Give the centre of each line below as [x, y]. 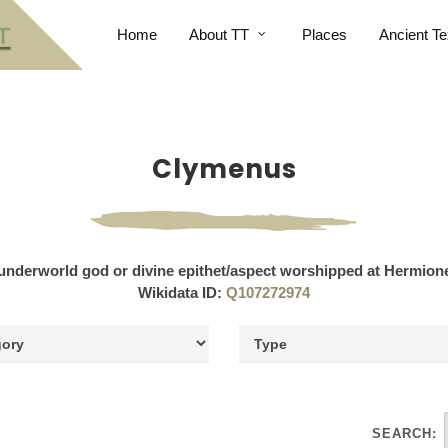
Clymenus [224, 169]
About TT [218, 34]
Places [324, 34]
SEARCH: [404, 433]
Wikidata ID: [182, 292]
